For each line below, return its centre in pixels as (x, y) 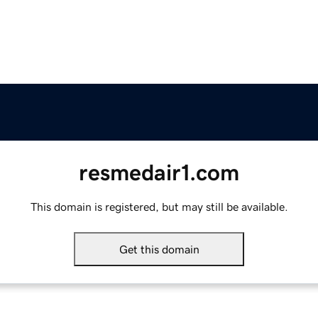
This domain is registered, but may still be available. (159, 207)
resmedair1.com (159, 173)
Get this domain (159, 250)
